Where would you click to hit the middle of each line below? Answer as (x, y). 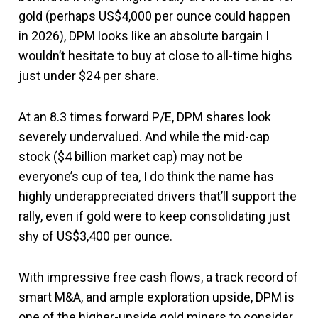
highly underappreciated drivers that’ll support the (158, 196)
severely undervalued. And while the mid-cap (144, 136)
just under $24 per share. (89, 75)
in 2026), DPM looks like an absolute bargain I (144, 35)
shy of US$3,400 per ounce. (95, 236)
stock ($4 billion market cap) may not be (131, 156)
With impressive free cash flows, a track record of (158, 277)
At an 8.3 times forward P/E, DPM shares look (145, 116)
